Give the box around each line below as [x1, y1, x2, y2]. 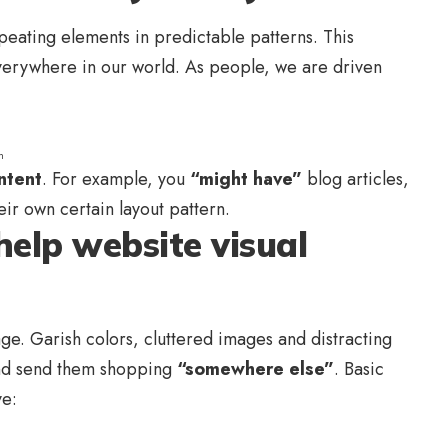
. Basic [334, 356, 384, 383]
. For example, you [42, 166, 190, 193]
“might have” [190, 166, 302, 193]
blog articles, [302, 166, 409, 193]
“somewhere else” [172, 356, 334, 383]
